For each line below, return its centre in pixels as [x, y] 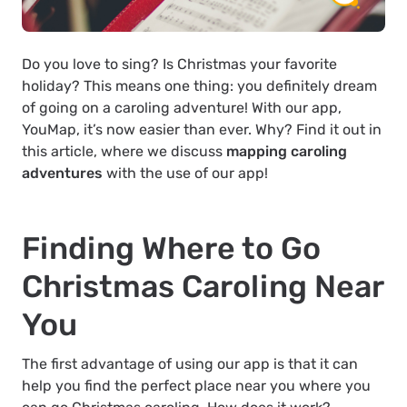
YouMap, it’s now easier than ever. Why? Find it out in [202, 130]
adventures [62, 174]
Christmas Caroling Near [203, 287]
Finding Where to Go [171, 249]
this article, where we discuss [124, 152]
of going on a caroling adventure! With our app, [182, 108]
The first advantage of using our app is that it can [190, 364]
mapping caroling [287, 152]
